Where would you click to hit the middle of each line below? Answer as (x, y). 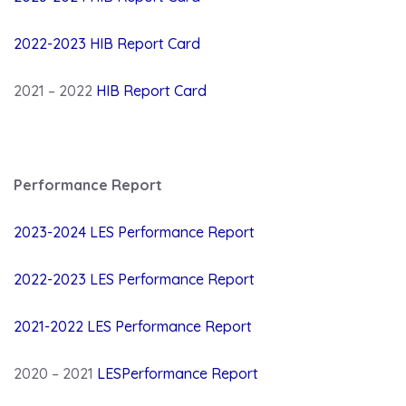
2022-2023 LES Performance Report (136, 279)
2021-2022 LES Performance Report (133, 326)
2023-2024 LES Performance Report (134, 232)
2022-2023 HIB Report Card (107, 43)
